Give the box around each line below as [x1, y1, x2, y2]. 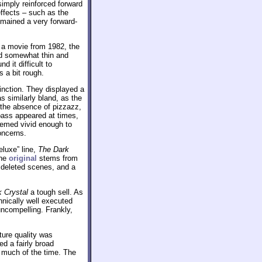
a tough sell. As [28, 188, 83, 196]
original [9, 154, 37, 163]
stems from [37, 154, 78, 163]
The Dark [38, 145, 69, 154]
